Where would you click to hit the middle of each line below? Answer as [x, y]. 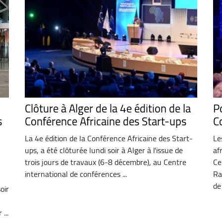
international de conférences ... [76, 174]
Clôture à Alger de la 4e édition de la [108, 108]
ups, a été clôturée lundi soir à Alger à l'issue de [104, 150]
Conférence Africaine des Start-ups [105, 121]
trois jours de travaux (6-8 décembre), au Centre [105, 162]
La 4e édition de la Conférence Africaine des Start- [109, 138]
